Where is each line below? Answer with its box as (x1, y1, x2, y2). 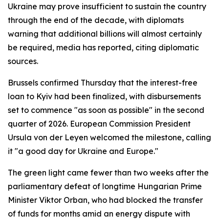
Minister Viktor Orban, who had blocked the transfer (8, 195, 203, 205)
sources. (8, 56, 38, 66)
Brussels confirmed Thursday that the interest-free (8, 78, 197, 88)
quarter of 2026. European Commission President (8, 119, 191, 129)
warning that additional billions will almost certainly (8, 29, 202, 39)
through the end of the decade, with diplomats (8, 15, 184, 25)
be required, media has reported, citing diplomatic (8, 43, 199, 52)
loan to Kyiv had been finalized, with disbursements (8, 91, 201, 101)
